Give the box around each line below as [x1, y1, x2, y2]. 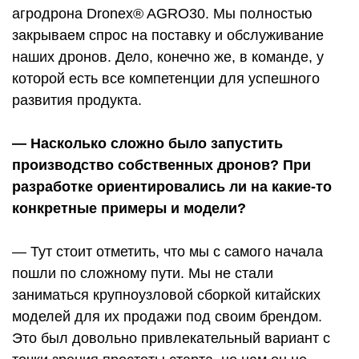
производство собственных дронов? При [12, 157, 311, 174]
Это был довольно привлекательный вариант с [12, 330, 330, 347]
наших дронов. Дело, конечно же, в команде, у [12, 49, 324, 66]
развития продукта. [12, 92, 142, 109]
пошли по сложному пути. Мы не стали [12, 265, 273, 282]
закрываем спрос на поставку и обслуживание [12, 27, 324, 44]
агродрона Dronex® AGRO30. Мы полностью [12, 6, 313, 22]
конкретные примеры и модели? [12, 200, 246, 217]
